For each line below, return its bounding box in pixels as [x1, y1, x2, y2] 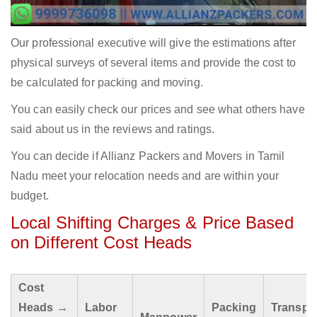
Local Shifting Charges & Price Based [11, 213, 294, 233]
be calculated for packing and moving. [11, 76, 203, 89]
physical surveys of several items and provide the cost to [11, 57, 296, 69]
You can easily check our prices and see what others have [11, 103, 305, 116]
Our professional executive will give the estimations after [11, 37, 296, 50]
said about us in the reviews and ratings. [11, 123, 215, 136]
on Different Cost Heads [11, 233, 192, 253]
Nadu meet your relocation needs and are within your [11, 170, 279, 183]
